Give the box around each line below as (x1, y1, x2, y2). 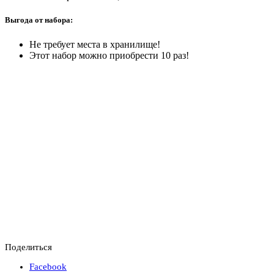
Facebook (29, 261, 67, 272)
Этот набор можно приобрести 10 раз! (29, 50, 189, 61)
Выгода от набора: (5, 15, 73, 25)
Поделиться (5, 242, 52, 252)
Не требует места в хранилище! (29, 39, 160, 50)
